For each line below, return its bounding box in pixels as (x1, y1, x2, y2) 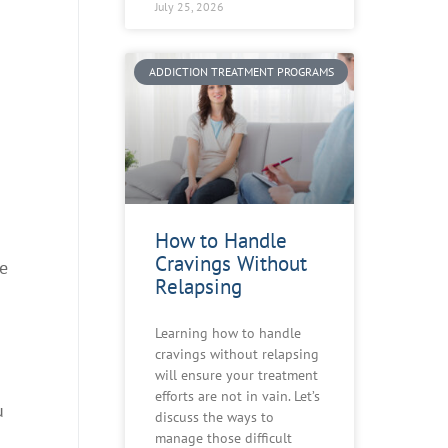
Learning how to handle (155, 323, 301, 342)
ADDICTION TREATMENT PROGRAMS (148, 64, 334, 79)
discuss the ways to (155, 407, 274, 426)
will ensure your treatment (155, 365, 318, 384)
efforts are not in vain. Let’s (155, 386, 320, 405)
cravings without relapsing (155, 344, 319, 363)
